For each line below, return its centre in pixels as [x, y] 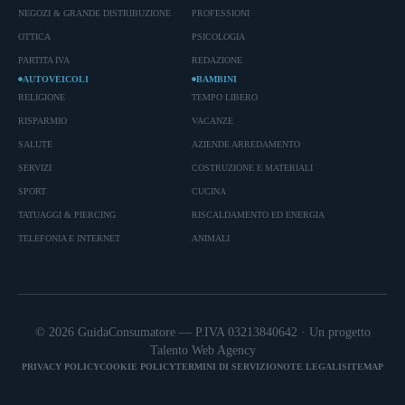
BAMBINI [216, 79]
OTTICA [34, 36]
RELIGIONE [42, 97]
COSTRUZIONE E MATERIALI [252, 167]
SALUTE [35, 144]
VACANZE [212, 120]
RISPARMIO [42, 120]
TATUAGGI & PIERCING [67, 214]
